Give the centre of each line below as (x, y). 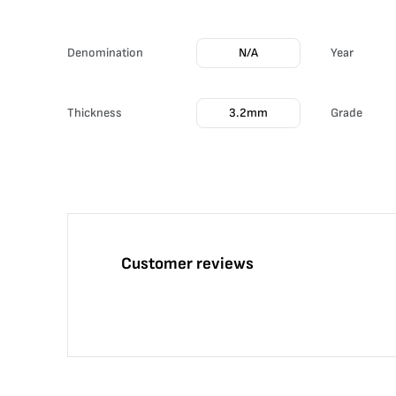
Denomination (105, 53)
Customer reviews (187, 264)
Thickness (95, 113)
